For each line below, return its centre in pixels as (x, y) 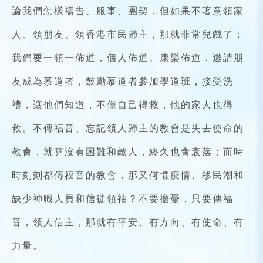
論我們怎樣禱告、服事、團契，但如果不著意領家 (128, 11)
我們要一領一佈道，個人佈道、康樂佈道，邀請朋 (128, 58)
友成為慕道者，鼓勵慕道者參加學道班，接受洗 (123, 81)
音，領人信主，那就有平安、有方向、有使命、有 (128, 222)
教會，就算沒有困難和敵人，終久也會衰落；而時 (128, 152)
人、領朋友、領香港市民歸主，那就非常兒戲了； (128, 34)
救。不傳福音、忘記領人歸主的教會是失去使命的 (128, 128)
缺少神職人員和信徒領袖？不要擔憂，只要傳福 (123, 199)
